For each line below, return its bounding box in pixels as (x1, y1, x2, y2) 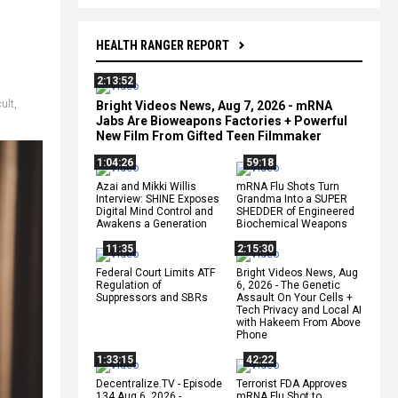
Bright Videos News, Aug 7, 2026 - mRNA (96, 98, 332, 113)
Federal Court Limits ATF (96, 266, 215, 279)
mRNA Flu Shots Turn (236, 179, 339, 193)
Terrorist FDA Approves (236, 377, 347, 390)
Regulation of (96, 278, 162, 291)
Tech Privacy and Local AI (236, 303, 362, 316)
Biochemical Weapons (236, 217, 347, 230)
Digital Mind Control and (96, 204, 213, 218)
